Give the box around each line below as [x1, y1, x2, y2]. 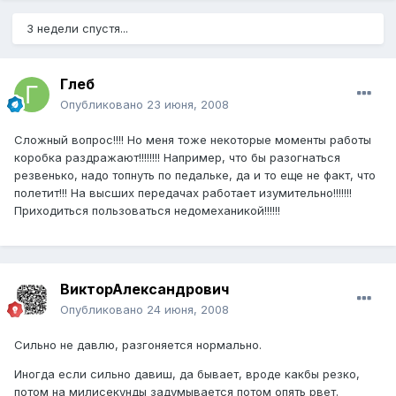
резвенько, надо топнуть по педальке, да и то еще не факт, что [14, 168, 376, 183]
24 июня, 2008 [147, 302, 229, 317]
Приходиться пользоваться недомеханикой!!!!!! [14, 203, 280, 218]
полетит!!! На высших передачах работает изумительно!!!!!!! [14, 186, 352, 201]
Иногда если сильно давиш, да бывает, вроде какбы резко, [14, 367, 360, 382]
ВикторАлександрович [60, 280, 229, 299]
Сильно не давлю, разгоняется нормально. [14, 338, 262, 353]
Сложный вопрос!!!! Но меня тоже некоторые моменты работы [14, 133, 371, 148]
